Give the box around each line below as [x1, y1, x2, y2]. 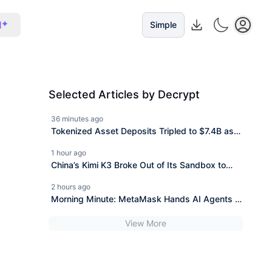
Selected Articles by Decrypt [49, 88, 200, 101]
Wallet [51, 208, 75, 219]
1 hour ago [51, 148, 86, 157]
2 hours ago [51, 182, 90, 191]
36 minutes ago [51, 114, 103, 123]
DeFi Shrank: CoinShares [51, 140, 149, 151]
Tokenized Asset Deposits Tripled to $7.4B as [51, 126, 234, 136]
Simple [150, 19, 177, 30]
